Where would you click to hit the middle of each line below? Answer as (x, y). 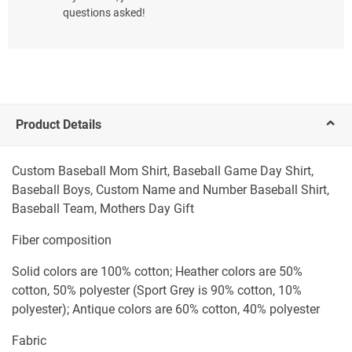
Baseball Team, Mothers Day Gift (103, 209)
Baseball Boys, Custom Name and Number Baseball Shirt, (170, 190)
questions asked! (104, 13)
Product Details (59, 125)
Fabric (29, 341)
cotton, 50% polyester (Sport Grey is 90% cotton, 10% (157, 291)
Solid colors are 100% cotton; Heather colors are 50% (157, 272)
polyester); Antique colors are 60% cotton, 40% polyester (166, 310)
